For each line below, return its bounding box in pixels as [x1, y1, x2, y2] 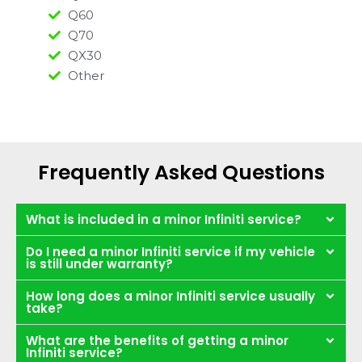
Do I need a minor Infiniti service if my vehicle [26, 242, 315, 260]
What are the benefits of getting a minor [26, 331, 288, 349]
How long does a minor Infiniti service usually [26, 287, 315, 305]
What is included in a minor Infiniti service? [26, 210, 301, 228]
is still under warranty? [26, 255, 173, 272]
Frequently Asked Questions [37, 158, 325, 187]
